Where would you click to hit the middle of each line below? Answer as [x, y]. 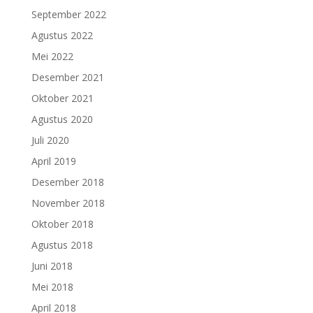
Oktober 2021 [62, 98]
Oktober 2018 [62, 224]
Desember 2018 [67, 182]
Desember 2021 [67, 77]
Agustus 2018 [62, 245]
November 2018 [68, 203]
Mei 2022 [52, 56]
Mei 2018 [52, 287]
